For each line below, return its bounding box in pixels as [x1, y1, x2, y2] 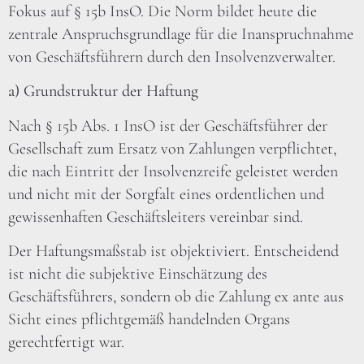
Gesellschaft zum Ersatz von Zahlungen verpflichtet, [8, 138, 336, 158]
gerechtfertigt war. [8, 332, 124, 353]
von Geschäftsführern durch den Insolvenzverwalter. [8, 46, 336, 67]
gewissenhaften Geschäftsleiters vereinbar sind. [8, 206, 303, 227]
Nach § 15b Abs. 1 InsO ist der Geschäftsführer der [8, 115, 327, 136]
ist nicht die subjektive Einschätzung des [8, 264, 267, 284]
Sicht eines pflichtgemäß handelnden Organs [8, 310, 290, 330]
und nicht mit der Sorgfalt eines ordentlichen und [8, 184, 324, 204]
